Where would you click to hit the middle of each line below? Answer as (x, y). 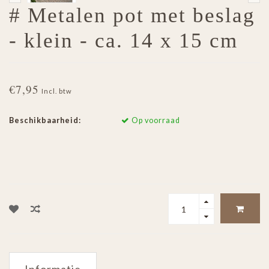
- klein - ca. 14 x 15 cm (123, 41)
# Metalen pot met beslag (132, 16)
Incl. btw (57, 91)
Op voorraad (155, 121)
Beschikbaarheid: (45, 121)
